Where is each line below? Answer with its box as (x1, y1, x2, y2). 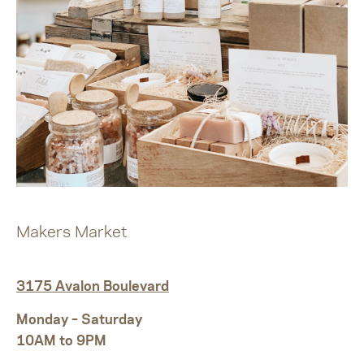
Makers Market (16, 219, 128, 241)
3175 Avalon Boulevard (16, 276, 169, 294)
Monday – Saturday (16, 310, 142, 327)
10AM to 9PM (16, 331, 106, 349)
